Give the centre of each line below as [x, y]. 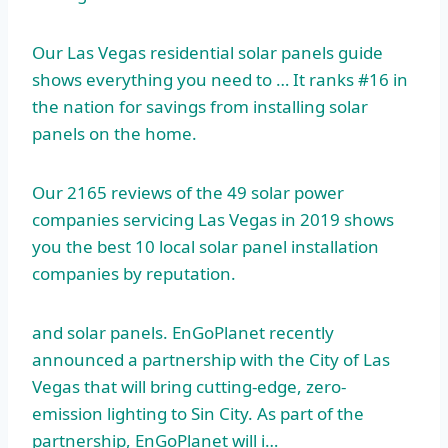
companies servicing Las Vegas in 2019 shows [213, 220]
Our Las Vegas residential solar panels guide [207, 53]
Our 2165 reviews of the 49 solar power [188, 193]
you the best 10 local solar [137, 247]
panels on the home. [114, 134]
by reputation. [177, 274]
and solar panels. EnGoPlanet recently [183, 333]
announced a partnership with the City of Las [211, 360]
